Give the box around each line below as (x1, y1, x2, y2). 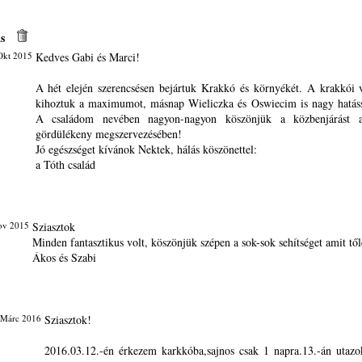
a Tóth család (35, 157, 95, 172)
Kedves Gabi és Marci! (35, 49, 140, 65)
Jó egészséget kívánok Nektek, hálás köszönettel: (35, 141, 257, 157)
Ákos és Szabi (32, 250, 96, 265)
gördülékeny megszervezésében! (35, 126, 182, 141)
